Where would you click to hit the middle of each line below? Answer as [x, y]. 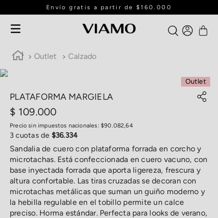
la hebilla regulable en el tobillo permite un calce [97, 202]
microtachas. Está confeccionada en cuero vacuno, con [109, 159]
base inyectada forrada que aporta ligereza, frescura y [105, 170]
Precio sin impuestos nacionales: [55, 126]
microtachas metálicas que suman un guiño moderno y [107, 191]
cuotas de [33, 135]
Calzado [82, 56]
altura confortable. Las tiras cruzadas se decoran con [103, 181]
